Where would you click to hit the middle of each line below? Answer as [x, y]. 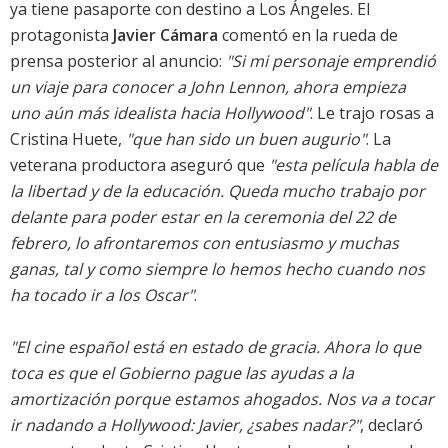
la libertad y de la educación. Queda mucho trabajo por [217, 191]
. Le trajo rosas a [372, 113]
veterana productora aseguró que [139, 165]
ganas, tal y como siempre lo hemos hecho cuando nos [217, 269]
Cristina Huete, [68, 139]
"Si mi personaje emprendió [331, 61]
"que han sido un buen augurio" [246, 139]
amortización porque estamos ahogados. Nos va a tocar [222, 399]
